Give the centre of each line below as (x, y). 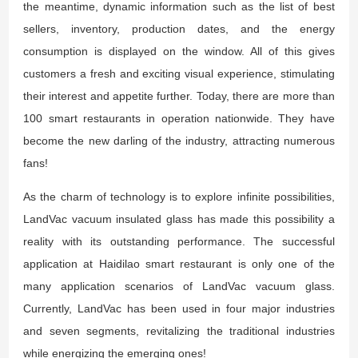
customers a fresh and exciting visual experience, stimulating (179, 73)
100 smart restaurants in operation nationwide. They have (179, 118)
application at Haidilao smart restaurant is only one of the (179, 263)
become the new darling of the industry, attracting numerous (179, 140)
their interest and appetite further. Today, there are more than (179, 95)
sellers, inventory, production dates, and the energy (179, 28)
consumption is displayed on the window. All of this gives (179, 51)
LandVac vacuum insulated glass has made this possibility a (179, 219)
